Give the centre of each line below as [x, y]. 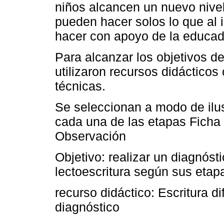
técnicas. [80, 86]
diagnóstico [87, 207]
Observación [90, 136]
